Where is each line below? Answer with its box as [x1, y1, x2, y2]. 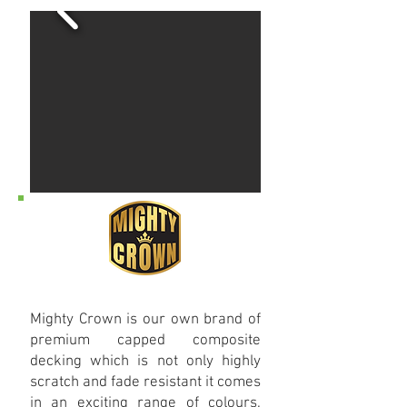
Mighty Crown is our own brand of [30, 311, 261, 329]
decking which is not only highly [30, 352, 261, 371]
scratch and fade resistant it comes [30, 373, 261, 392]
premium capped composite [30, 332, 261, 350]
